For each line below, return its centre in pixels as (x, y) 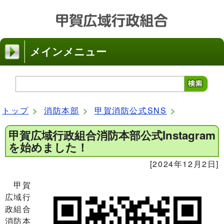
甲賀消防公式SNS (130, 110)
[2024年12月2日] (184, 164)
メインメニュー (68, 51)
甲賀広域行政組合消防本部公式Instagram (112, 135)
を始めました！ (48, 147)
